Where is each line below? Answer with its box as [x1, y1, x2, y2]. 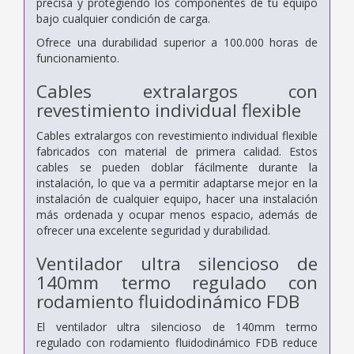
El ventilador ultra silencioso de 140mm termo [36, 318, 318, 334]
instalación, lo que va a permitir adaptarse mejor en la [36, 175, 318, 190]
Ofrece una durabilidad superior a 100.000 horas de [36, 34, 318, 50]
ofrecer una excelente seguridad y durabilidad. [36, 222, 270, 238]
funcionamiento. [36, 50, 119, 66]
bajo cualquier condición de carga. [36, 10, 210, 26]
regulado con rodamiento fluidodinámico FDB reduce [36, 334, 318, 350]
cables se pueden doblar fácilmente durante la [36, 159, 318, 175]
